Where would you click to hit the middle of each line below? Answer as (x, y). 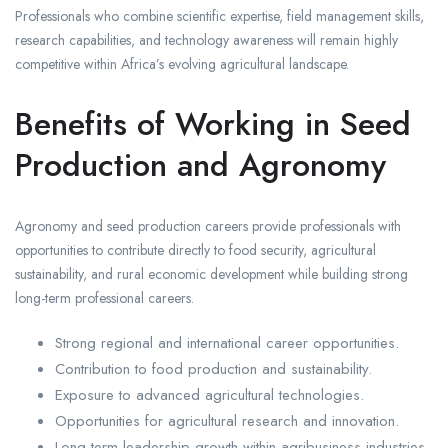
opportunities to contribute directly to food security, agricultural (195, 250)
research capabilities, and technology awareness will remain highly (206, 40)
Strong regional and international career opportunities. (227, 343)
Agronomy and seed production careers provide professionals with (208, 226)
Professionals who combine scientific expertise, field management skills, (219, 16)
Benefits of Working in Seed (213, 124)
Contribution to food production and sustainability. (213, 369)
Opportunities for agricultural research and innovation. (227, 421)
